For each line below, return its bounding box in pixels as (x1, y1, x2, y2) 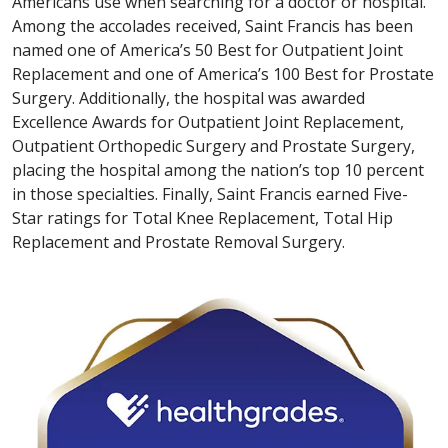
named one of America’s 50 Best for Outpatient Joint (12, 38, 403, 61)
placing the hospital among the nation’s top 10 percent (12, 158, 424, 181)
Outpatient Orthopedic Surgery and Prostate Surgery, (12, 134, 415, 157)
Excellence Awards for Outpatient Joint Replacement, (12, 110, 404, 133)
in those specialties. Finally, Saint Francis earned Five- (12, 182, 408, 205)
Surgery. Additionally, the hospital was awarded (12, 86, 365, 109)
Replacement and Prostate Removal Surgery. (12, 230, 345, 253)
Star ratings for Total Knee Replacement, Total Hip (12, 206, 393, 229)
